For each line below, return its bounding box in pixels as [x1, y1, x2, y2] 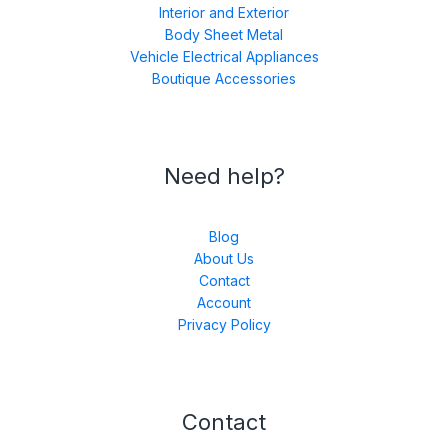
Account [197, 293, 251, 311]
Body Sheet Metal [165, 25, 283, 43]
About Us [194, 249, 254, 267]
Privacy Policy [177, 315, 271, 333]
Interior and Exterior [159, 3, 289, 21]
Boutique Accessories [152, 69, 296, 87]
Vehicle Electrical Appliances [129, 47, 319, 65]
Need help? [163, 162, 285, 189]
